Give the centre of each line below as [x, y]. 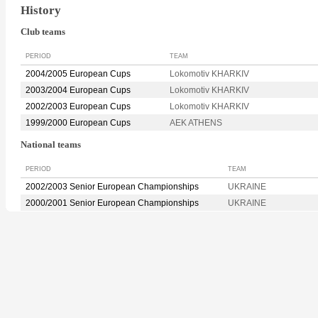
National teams [51, 145]
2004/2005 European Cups [78, 74]
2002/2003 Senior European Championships [112, 186]
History [41, 10]
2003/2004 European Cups [78, 91]
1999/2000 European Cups [78, 123]
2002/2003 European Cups [78, 107]
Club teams [43, 32]
